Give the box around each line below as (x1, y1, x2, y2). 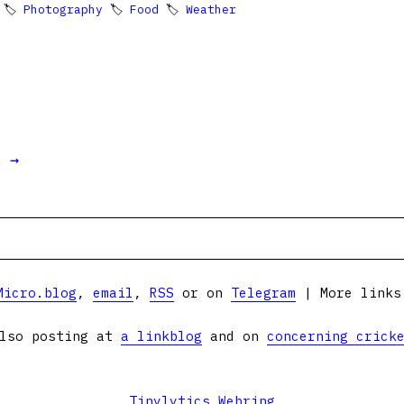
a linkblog (121, 327, 202, 344)
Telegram (230, 284, 296, 301)
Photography (23, 2, 103, 17)
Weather (186, 2, 236, 17)
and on (202, 327, 267, 344)
